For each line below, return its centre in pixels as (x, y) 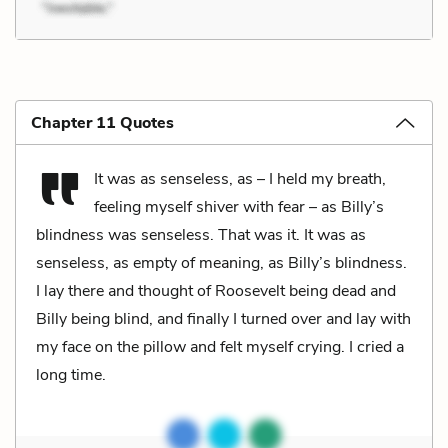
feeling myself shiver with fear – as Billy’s (239, 206)
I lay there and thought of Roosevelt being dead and (216, 290)
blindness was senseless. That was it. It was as (201, 234)
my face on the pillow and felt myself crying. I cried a (220, 346)
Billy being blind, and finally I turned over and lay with (223, 318)
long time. (71, 374)
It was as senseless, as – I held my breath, (240, 178)
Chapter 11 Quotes (102, 122)
